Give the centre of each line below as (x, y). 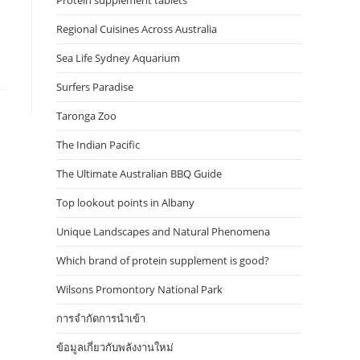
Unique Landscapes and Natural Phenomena (163, 231)
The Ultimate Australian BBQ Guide (139, 174)
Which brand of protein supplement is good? (163, 260)
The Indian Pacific (98, 145)
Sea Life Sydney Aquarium (118, 58)
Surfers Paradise (95, 87)
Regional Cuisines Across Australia (137, 29)
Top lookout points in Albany (125, 202)
